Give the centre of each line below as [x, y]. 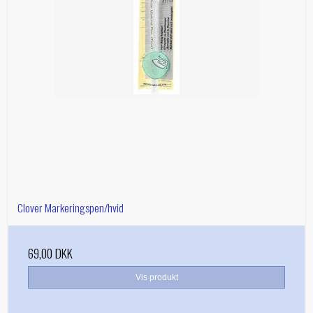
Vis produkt [156, 278]
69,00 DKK [50, 253]
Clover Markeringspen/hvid [71, 208]
